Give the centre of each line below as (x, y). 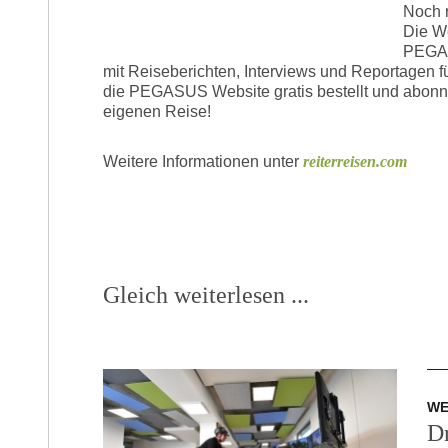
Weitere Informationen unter (203, 161)
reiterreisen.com (355, 161)
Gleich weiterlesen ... (206, 294)
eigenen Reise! (157, 111)
